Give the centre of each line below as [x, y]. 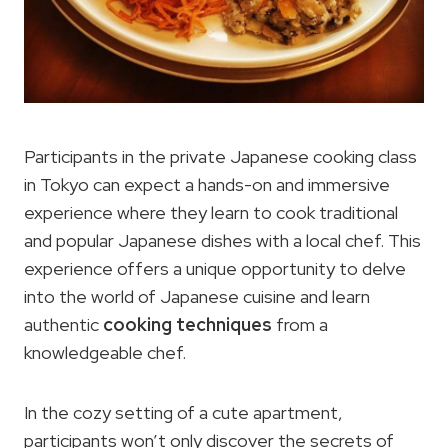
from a [300, 325]
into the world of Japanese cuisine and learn [197, 297]
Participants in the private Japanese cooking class [220, 157]
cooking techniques [187, 325]
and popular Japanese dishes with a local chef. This [222, 241]
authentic [63, 325]
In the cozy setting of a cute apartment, [183, 413]
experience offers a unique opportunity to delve [215, 269]
